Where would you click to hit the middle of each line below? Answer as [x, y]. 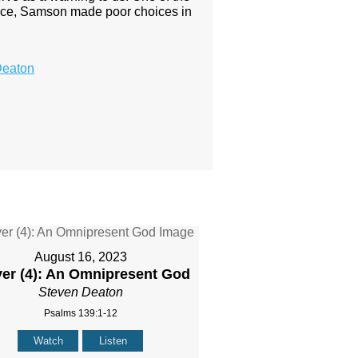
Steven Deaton [80, 292]
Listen [113, 341]
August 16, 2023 [80, 257]
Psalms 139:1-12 [80, 314]
